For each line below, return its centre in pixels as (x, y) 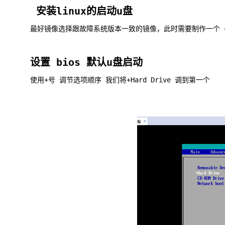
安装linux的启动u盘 (81, 11)
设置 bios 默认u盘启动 (86, 62)
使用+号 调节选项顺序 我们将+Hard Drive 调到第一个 (120, 80)
